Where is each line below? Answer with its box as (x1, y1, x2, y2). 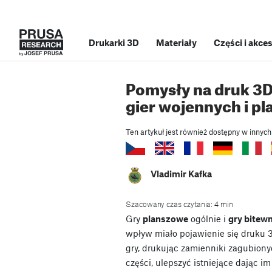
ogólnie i (188, 213, 228, 225)
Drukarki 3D (89, 37, 139, 48)
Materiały (156, 37, 197, 48)
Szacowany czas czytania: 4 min (126, 199, 233, 209)
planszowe (143, 213, 188, 225)
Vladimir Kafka (151, 168, 212, 180)
